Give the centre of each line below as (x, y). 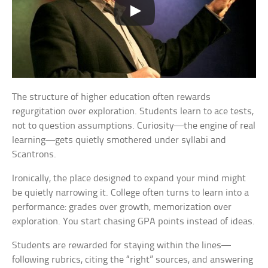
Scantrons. (34, 155)
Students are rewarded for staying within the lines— (122, 246)
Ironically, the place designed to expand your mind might (129, 179)
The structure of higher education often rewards (112, 98)
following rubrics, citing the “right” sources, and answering (133, 260)
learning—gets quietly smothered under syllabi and (119, 141)
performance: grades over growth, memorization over (122, 208)
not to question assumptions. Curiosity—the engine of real (134, 126)
